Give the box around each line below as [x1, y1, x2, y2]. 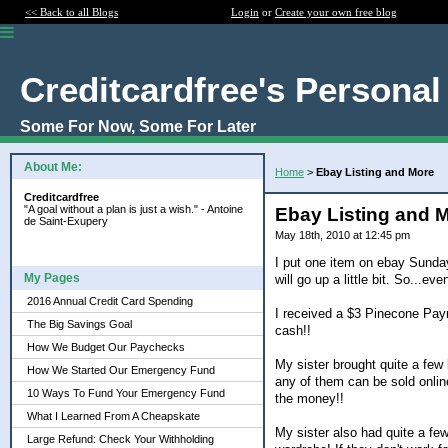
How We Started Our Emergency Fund [27, 364, 215, 376]
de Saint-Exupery [24, 215, 108, 227]
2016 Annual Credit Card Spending [27, 295, 193, 307]
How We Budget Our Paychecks [27, 341, 185, 353]
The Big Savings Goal [27, 318, 132, 330]
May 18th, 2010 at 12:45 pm [275, 229, 410, 241]
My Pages [24, 271, 80, 285]
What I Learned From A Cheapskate [27, 410, 200, 422]
